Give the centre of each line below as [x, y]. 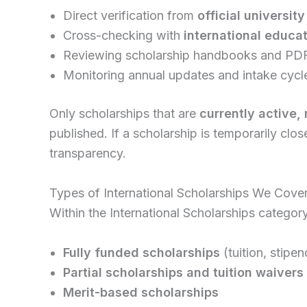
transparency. [88, 153]
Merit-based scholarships [141, 292]
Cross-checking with [123, 36]
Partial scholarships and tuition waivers [183, 272]
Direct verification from [130, 16]
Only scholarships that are [124, 114]
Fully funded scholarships [142, 252]
